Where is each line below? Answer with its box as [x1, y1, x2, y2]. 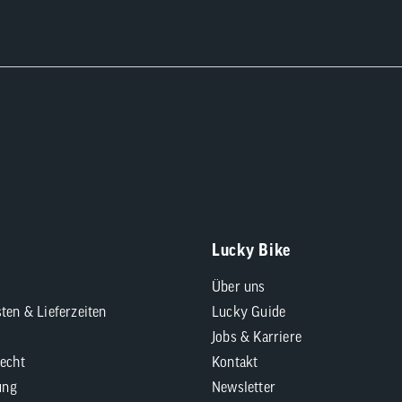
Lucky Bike [212, 240, 291, 259]
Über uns [212, 278, 266, 294]
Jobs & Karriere [212, 328, 301, 345]
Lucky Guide [212, 303, 286, 319]
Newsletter [212, 379, 275, 395]
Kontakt [212, 354, 258, 370]
